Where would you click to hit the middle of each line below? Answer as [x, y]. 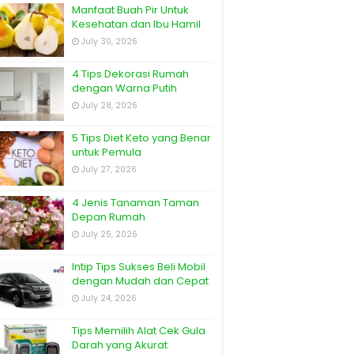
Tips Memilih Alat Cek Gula [139, 330]
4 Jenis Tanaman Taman [136, 202]
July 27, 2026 [109, 170]
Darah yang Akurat [120, 345]
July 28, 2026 [109, 106]
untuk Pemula [107, 153]
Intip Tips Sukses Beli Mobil [139, 266]
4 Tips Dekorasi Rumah [130, 74]
